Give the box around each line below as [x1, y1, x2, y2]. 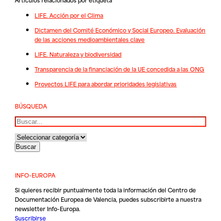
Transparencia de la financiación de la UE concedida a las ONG [35, 64, 205, 74]
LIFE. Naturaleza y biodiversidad [35, 49, 122, 59]
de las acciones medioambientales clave [35, 34, 145, 44]
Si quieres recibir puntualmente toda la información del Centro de [15, 185, 196, 195]
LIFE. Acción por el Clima [35, 10, 104, 20]
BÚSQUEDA [15, 101, 47, 111]
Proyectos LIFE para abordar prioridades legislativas [35, 79, 177, 89]
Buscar [14, 115, 34, 125]
